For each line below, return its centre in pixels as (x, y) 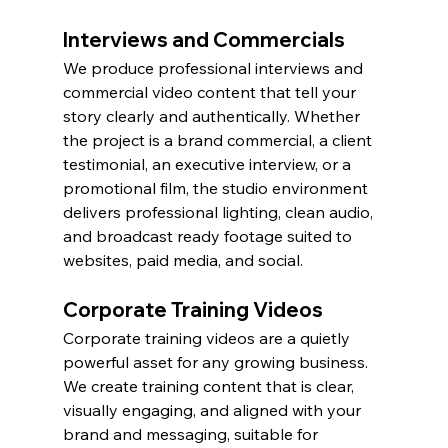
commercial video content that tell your (211, 92)
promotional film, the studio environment (217, 188)
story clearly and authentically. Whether (213, 116)
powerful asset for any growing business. (217, 362)
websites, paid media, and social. (182, 260)
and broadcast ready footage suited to (209, 236)
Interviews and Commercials (203, 40)
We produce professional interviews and (214, 68)
